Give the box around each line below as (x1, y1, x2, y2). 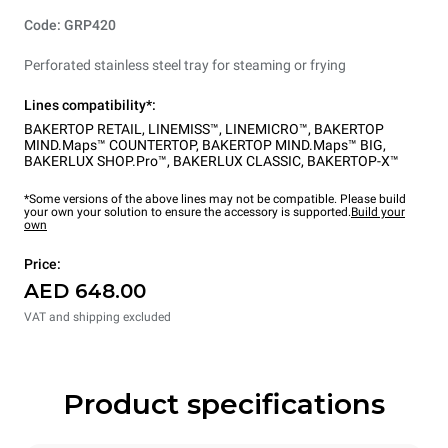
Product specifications (63, 387, 385, 422)
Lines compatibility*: (24, 97, 156, 114)
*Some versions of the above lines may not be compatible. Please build (24, 192, 406, 207)
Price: (24, 256, 61, 273)
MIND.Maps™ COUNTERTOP (24, 137, 196, 154)
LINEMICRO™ (225, 121, 308, 138)
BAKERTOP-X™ (307, 153, 399, 170)
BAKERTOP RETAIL (24, 121, 142, 138)
